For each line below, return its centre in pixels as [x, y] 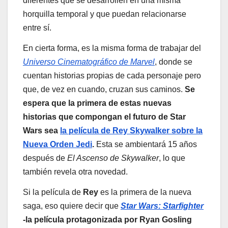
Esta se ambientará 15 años [146, 144]
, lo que [172, 158]
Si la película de [53, 192]
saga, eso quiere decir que [72, 206]
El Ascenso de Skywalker [113, 158]
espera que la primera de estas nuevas [97, 103]
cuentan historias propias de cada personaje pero [112, 75]
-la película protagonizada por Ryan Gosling [107, 219]
